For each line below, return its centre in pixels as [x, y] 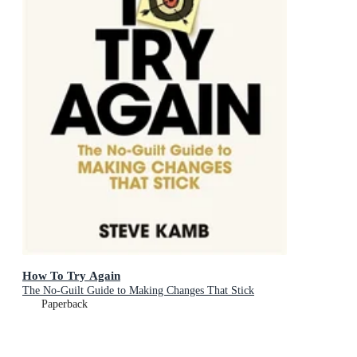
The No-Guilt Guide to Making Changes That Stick [138, 291]
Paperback [65, 304]
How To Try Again [71, 276]
